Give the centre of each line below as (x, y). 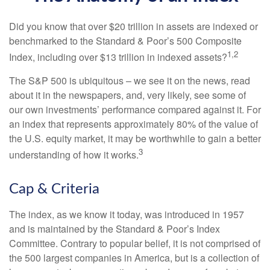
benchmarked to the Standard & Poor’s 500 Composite (125, 41)
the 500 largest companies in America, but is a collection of (134, 257)
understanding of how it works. (74, 155)
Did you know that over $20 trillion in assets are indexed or (133, 26)
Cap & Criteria (54, 189)
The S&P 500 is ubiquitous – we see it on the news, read (130, 81)
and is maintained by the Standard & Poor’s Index (115, 228)
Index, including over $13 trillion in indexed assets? (118, 57)
